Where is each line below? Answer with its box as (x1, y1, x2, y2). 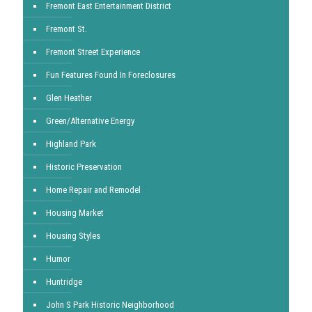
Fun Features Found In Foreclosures (46, 70, 175, 80)
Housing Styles (46, 231, 100, 241)
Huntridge (46, 276, 82, 287)
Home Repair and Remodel (46, 185, 141, 195)
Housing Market (46, 208, 104, 218)
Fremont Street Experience (46, 47, 140, 57)
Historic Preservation (46, 162, 122, 172)
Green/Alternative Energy (46, 116, 134, 126)
